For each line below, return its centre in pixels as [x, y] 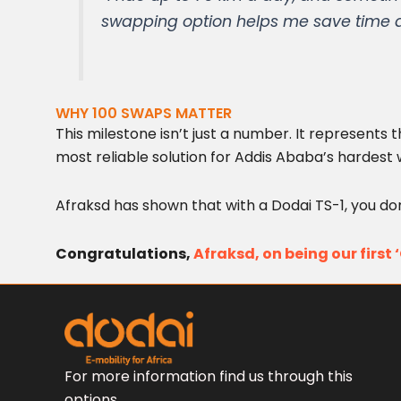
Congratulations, [123, 253]
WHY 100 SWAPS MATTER [144, 113]
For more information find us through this [209, 377]
